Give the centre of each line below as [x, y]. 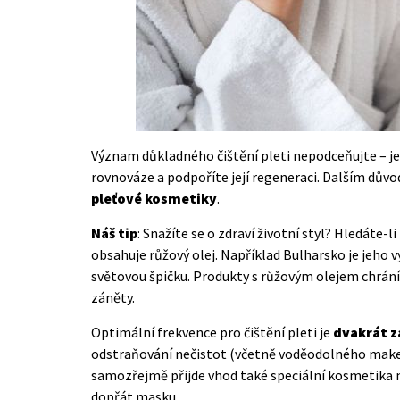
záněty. [113, 297]
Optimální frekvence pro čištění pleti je [212, 332]
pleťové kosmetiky [154, 198]
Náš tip [114, 233]
